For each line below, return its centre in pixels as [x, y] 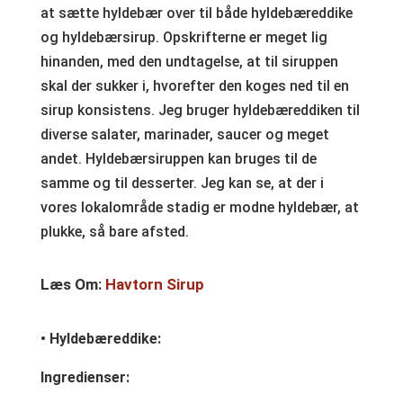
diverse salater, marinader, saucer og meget [184, 134]
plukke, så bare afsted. [114, 231]
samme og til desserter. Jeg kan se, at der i [182, 183]
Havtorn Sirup [154, 284]
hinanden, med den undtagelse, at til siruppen [189, 61]
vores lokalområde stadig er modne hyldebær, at [199, 207]
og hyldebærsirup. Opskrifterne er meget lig [184, 37]
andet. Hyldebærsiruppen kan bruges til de [178, 158]
